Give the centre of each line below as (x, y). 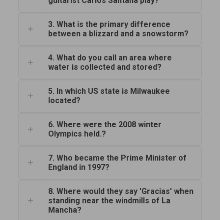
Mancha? (65, 210)
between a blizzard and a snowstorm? (118, 34)
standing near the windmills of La (109, 201)
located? (64, 101)
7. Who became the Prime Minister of (117, 158)
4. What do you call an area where (110, 58)
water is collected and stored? (105, 67)
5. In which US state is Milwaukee (109, 91)
